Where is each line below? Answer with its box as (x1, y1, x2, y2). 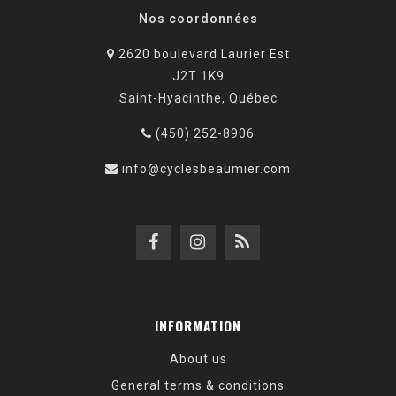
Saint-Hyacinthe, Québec (118, 91, 278, 105)
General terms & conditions (111, 378, 285, 392)
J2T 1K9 (171, 69, 225, 83)
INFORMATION (155, 316, 241, 335)
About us (169, 352, 227, 366)
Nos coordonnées (138, 11, 258, 26)
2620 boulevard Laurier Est (114, 47, 290, 61)
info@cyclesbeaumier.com (122, 162, 291, 176)
